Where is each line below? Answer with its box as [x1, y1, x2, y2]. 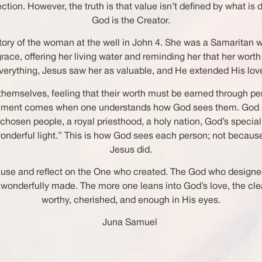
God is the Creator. [92, 16, 170, 25]
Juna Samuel [102, 219, 160, 227]
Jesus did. [110, 146, 152, 154]
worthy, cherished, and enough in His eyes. [42, 196, 220, 205]
